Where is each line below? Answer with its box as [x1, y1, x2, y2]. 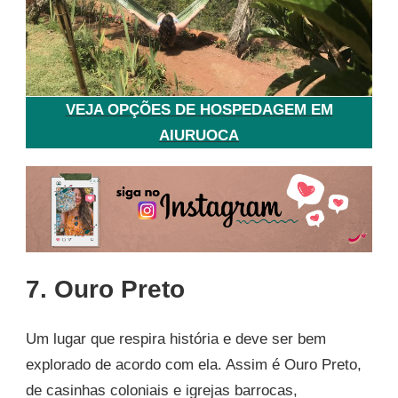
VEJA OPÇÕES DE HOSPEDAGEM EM [65, 100, 333, 118]
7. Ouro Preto [26, 275, 185, 304]
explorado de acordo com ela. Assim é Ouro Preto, [26, 355, 362, 373]
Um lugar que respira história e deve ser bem [26, 330, 326, 347]
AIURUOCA [159, 126, 239, 144]
